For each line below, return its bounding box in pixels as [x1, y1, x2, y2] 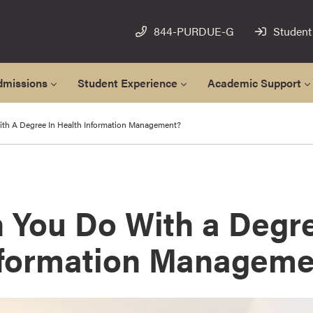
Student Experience [78, 75, 177, 91]
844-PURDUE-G [153, 23, 234, 39]
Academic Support [208, 75, 301, 91]
